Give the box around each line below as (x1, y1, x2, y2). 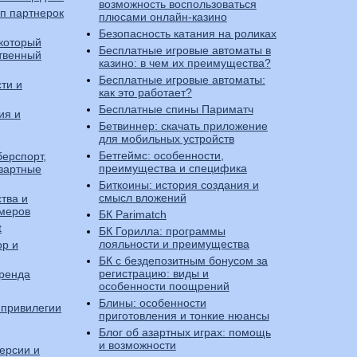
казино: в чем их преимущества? (98, 57, 271, 69)
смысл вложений (98, 191, 186, 204)
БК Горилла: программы (98, 225, 226, 237)
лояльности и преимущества (98, 237, 249, 250)
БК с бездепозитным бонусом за (98, 254, 268, 267)
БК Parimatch (98, 208, 167, 221)
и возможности (98, 339, 176, 351)
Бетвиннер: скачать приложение (98, 120, 268, 132)
